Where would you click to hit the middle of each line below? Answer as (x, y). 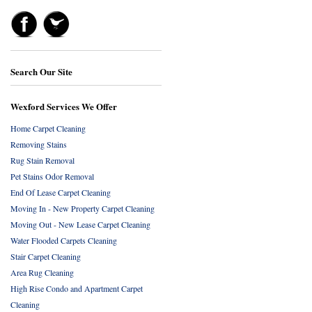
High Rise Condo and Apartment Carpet (77, 288)
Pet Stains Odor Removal (52, 176)
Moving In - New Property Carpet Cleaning (83, 208)
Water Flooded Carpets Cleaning (64, 240)
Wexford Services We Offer (64, 106)
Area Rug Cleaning (42, 272)
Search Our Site (41, 71)
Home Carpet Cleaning (48, 128)
